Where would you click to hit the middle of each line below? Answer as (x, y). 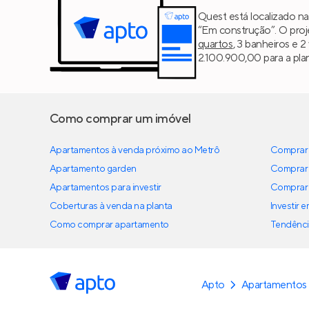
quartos (216, 44)
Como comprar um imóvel (120, 119)
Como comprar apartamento (109, 225)
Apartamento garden (93, 169)
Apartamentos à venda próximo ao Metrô (135, 151)
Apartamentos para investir (106, 188)
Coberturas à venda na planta (111, 207)
